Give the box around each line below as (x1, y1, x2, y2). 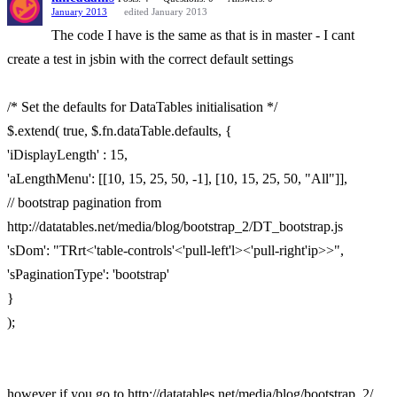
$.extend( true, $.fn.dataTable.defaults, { (7, 123, 232, 138)
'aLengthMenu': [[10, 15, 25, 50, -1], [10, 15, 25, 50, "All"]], (7, 171, 347, 186)
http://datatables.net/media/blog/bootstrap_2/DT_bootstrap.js (7, 219, 343, 234)
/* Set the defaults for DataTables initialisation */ (7, 99, 277, 114)
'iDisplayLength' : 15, (7, 147, 128, 162)
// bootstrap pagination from (7, 195, 161, 210)
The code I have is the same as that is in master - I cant (51, 27, 354, 43)
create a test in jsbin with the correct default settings (7, 51, 293, 66)
